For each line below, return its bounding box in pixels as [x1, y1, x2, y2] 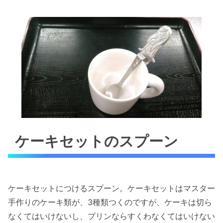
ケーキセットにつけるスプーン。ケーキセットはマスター [8, 183, 215, 193]
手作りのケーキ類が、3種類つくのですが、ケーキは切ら [8, 197, 212, 207]
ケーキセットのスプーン [15, 132, 179, 150]
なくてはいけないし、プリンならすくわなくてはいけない [8, 211, 215, 221]
